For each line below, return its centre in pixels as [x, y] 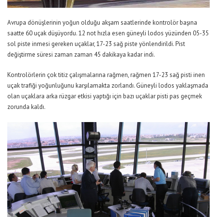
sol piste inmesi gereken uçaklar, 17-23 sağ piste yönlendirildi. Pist [96, 44]
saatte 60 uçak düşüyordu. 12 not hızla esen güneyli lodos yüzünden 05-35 [108, 33]
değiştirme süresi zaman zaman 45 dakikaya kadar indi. [81, 55]
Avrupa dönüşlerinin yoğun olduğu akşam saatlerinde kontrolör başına [102, 23]
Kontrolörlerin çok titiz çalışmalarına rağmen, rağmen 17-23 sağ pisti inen [106, 75]
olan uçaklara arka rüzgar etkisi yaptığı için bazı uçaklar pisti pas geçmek [105, 96]
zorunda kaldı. [26, 107]
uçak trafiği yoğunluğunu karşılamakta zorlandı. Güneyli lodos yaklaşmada [108, 86]
